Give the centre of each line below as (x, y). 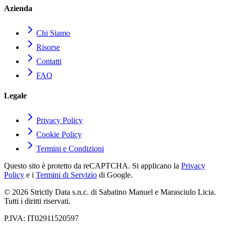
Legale (15, 95)
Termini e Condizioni (70, 148)
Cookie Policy (59, 134)
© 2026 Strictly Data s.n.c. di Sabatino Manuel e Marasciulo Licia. (110, 192)
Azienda (18, 9)
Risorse (48, 47)
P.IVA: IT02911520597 (41, 218)
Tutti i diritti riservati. (37, 201)
